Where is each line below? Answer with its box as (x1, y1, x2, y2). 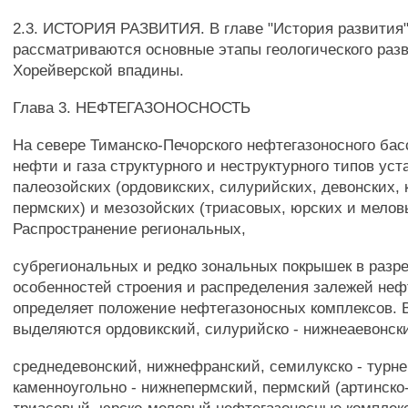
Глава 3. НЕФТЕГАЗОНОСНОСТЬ (13, 98, 251, 117)
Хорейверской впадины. (13, 61, 185, 79)
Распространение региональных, (13, 219, 247, 238)
